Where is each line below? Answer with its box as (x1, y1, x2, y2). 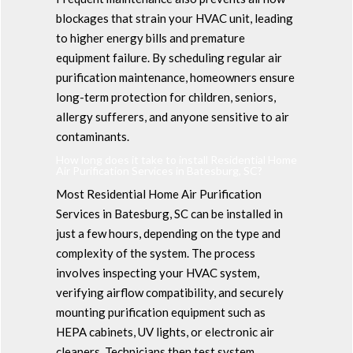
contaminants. (55, 128, 129, 143)
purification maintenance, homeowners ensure (55, 69, 295, 84)
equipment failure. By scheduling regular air (55, 50, 282, 65)
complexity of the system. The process (55, 245, 255, 260)
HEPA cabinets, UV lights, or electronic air (55, 324, 274, 339)
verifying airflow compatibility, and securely (55, 284, 284, 299)
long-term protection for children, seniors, (55, 89, 276, 104)
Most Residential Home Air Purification (55, 186, 262, 201)
